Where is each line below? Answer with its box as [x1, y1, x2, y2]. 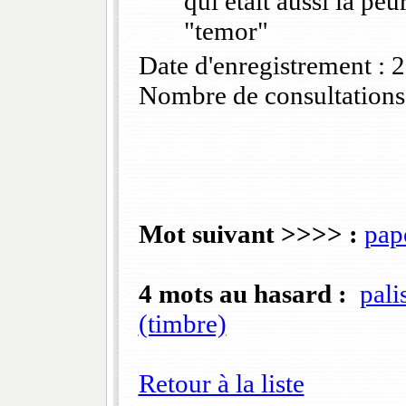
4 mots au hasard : [138, 279, 347, 309]
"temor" [183, 16, 268, 46]
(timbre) [138, 309, 227, 339]
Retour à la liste [138, 369, 304, 399]
